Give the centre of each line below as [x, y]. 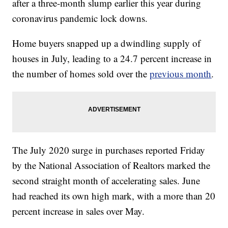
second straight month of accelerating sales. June [106, 181]
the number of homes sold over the [81, 74]
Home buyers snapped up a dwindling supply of [107, 43]
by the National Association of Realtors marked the [111, 165]
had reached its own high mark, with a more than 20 [114, 196]
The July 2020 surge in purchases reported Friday [109, 150]
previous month [181, 74]
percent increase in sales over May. [79, 211]
